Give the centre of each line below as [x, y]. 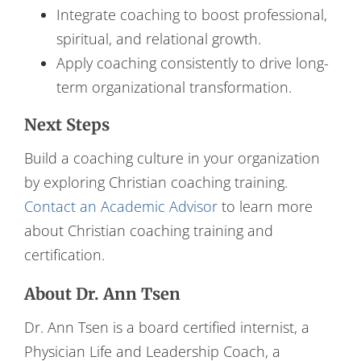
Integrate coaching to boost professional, [191, 14]
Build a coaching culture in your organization [172, 158]
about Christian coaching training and [148, 230]
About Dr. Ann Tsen [102, 293]
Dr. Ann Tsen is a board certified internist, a [166, 328]
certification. [64, 254]
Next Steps [66, 124]
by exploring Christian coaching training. [156, 182]
